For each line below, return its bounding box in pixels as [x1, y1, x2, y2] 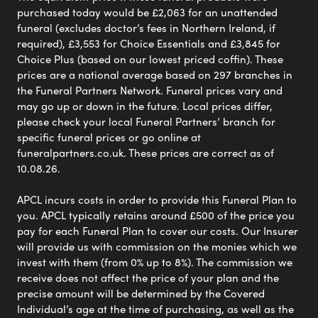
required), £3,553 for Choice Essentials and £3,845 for [17, 35, 280, 51]
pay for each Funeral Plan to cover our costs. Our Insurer [17, 222, 298, 238]
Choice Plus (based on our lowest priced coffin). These [17, 50, 283, 67]
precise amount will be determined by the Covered [17, 285, 265, 301]
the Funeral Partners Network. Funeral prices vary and [17, 82, 283, 98]
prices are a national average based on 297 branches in [17, 66, 292, 82]
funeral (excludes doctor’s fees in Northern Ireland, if [17, 19, 275, 35]
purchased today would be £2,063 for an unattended [17, 4, 278, 20]
